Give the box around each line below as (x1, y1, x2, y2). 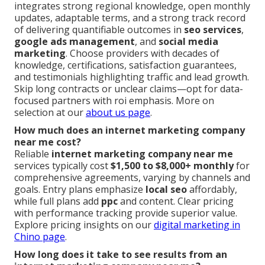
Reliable (14, 147, 51, 161)
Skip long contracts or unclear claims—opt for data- (14, 82, 243, 96)
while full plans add (14, 195, 101, 208)
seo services (184, 23, 241, 37)
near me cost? (14, 135, 81, 149)
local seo (146, 183, 187, 196)
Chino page (14, 230, 65, 244)
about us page (86, 106, 150, 119)
